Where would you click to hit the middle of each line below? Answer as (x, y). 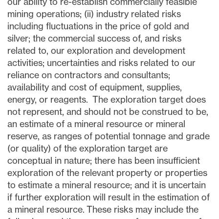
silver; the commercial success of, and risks (94, 38)
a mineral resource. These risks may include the (103, 209)
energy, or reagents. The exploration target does (107, 99)
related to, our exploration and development (96, 51)
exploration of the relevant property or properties (107, 173)
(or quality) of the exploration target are (88, 148)
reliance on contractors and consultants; (89, 75)
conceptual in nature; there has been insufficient (104, 161)
